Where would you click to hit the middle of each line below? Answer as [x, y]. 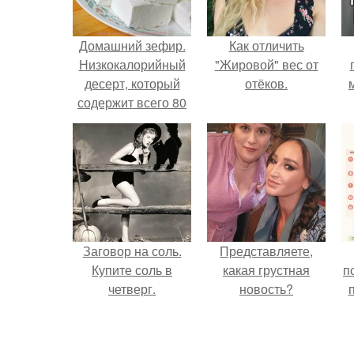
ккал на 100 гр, [132, 121]
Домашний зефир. [132, 45]
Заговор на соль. [132, 251]
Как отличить [266, 45]
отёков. [266, 83]
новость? [266, 289]
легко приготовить [132, 140]
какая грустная [266, 270]
